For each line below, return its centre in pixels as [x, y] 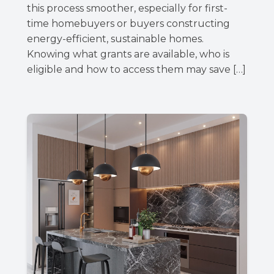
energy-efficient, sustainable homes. [115, 39]
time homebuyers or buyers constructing [128, 23]
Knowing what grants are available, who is [128, 54]
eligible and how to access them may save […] [136, 69]
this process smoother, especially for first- [127, 8]
